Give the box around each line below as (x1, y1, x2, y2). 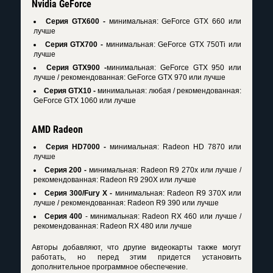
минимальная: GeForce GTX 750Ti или (102, 40, 241, 49)
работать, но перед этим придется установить (32, 253, 241, 261)
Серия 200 (44, 166, 82, 174)
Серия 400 (44, 212, 83, 221)
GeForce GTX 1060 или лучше (34, 96, 136, 105)
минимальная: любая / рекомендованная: (96, 87, 241, 95)
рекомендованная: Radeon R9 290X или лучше (34, 175, 196, 184)
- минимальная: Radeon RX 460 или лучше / (82, 212, 242, 221)
